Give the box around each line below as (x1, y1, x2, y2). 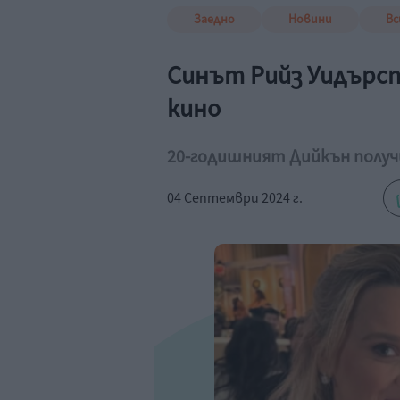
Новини (288, 11, 332, 29)
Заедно (194, 11, 235, 29)
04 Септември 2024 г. (167, 188, 303, 208)
